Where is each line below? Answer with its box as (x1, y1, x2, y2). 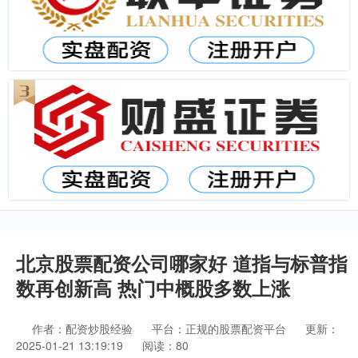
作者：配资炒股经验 (32, 320, 136, 336)
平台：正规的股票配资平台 (152, 320, 286, 336)
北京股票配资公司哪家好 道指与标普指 (16, 249, 348, 276)
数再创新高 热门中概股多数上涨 (16, 274, 290, 301)
